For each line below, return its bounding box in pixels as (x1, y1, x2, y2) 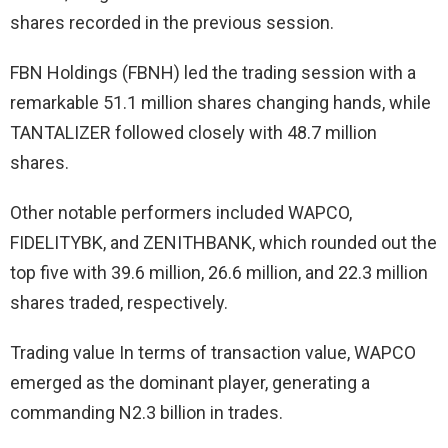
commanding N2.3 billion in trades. (10, 402, 283, 424)
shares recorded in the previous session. (10, 12, 334, 34)
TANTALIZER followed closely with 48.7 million (10, 122, 377, 144)
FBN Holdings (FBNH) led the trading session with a (10, 62, 416, 84)
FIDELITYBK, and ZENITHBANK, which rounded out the (10, 232, 437, 254)
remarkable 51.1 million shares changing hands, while (10, 92, 431, 114)
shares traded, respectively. (10, 292, 228, 314)
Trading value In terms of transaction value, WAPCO (10, 342, 416, 364)
